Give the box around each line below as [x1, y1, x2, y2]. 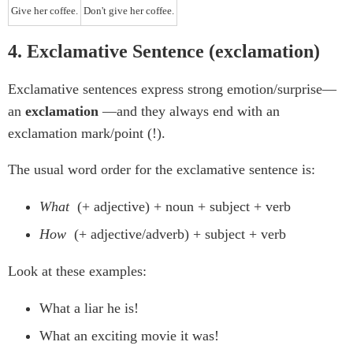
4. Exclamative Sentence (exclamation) [8, 41, 320, 62]
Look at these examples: [8, 263, 147, 280]
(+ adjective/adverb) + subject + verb [70, 226, 286, 243]
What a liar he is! [39, 300, 139, 317]
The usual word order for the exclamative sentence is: [8, 162, 315, 178]
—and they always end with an [102, 103, 280, 120]
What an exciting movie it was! [39, 328, 219, 344]
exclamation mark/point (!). [8, 125, 165, 142]
